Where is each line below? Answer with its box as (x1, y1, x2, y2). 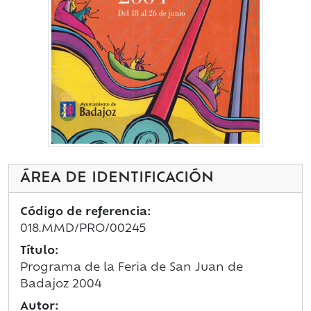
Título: (20, 246, 58, 258)
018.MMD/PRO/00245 (20, 224, 146, 235)
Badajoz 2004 (20, 279, 101, 291)
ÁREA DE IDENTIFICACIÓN (20, 171, 214, 186)
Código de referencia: (20, 207, 151, 219)
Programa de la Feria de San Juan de (20, 262, 243, 274)
